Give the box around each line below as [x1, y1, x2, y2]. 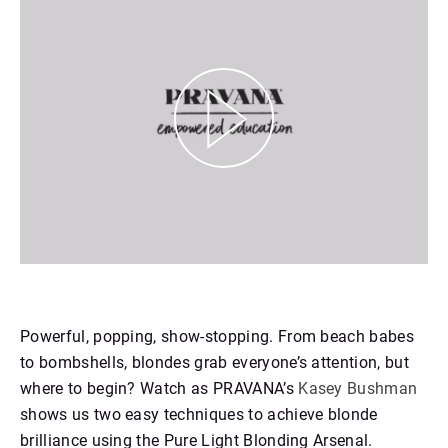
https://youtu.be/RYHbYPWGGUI [20, 245, 250, 265]
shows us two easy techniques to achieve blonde [20, 404, 378, 424]
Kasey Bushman [298, 378, 418, 398]
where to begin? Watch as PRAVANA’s [20, 378, 299, 398]
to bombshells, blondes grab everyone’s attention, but [20, 352, 409, 372]
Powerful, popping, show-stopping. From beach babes [20, 326, 415, 346]
